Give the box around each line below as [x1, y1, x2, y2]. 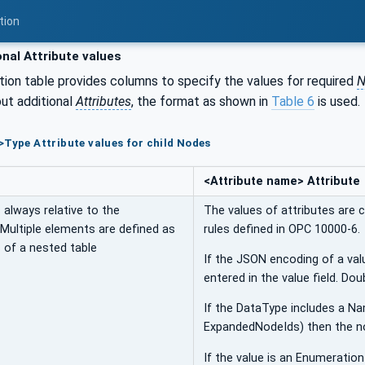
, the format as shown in [131, 93, 271, 109]
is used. [314, 93, 360, 109]
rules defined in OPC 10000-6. [204, 222, 360, 236]
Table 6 [271, 93, 314, 109]
